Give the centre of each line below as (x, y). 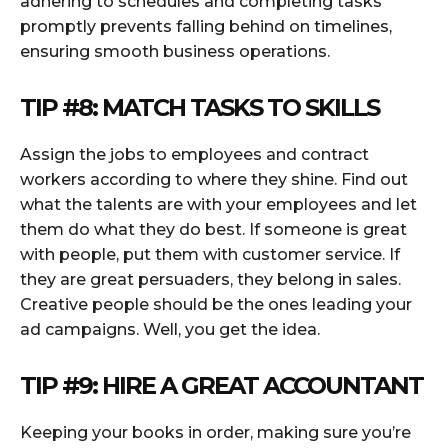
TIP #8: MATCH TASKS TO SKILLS (199, 108)
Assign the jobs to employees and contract (194, 155)
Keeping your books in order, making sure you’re (215, 433)
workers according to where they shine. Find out (214, 180)
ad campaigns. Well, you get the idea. (170, 330)
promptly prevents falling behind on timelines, (206, 27)
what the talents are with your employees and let (218, 205)
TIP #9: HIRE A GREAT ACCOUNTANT (221, 386)
